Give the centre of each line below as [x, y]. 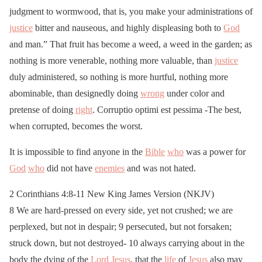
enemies [110, 168]
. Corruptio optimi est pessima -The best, [167, 109]
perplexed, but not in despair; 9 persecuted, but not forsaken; [120, 226]
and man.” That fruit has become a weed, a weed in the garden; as [131, 44]
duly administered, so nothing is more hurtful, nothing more [119, 77]
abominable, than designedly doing [75, 93]
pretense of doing [42, 109]
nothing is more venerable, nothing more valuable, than [112, 60]
